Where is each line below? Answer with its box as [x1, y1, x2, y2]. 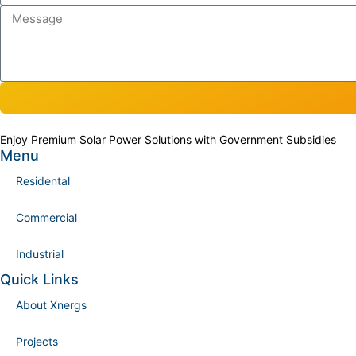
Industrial [16, 246, 64, 261]
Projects [16, 334, 58, 348]
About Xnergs [16, 297, 87, 311]
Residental [16, 173, 70, 188]
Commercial [16, 210, 77, 224]
